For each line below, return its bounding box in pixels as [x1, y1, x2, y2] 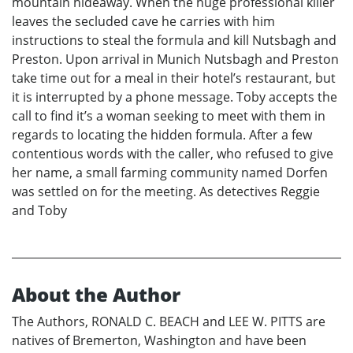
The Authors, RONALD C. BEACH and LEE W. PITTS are [12, 313, 325, 331]
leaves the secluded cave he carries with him [12, 13, 275, 31]
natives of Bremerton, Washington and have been [12, 332, 307, 350]
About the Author [12, 281, 180, 308]
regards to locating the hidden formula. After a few [12, 126, 312, 144]
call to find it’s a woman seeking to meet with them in [12, 107, 325, 125]
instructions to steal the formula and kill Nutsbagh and [12, 32, 336, 50]
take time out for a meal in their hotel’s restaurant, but [12, 69, 336, 87]
